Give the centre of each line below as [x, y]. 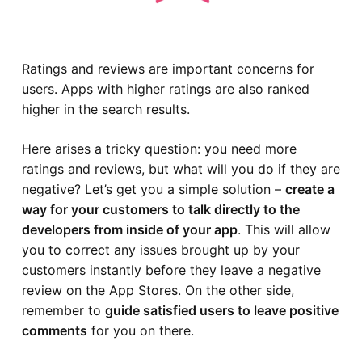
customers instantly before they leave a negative [171, 269]
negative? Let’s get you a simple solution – [153, 189]
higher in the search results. [105, 109]
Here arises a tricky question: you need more [159, 148]
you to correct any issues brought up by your [160, 249]
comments [54, 330]
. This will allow [284, 229]
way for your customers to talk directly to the [160, 209]
